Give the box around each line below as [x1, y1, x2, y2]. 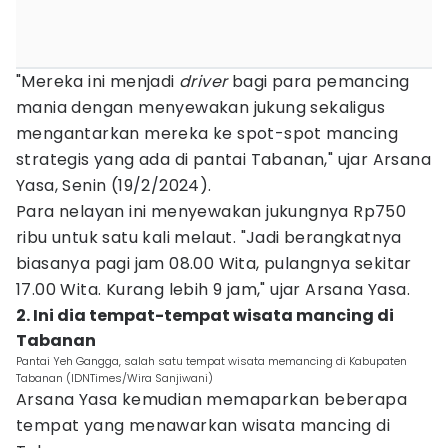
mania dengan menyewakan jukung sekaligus [16, 96, 385, 119]
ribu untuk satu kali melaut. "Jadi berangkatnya [16, 226, 402, 249]
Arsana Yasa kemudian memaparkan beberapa [16, 388, 407, 411]
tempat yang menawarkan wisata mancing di [16, 414, 390, 437]
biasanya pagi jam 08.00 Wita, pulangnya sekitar [16, 252, 412, 275]
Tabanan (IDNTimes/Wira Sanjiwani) [16, 370, 213, 386]
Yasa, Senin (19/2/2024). [16, 174, 212, 197]
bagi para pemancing [227, 70, 410, 93]
